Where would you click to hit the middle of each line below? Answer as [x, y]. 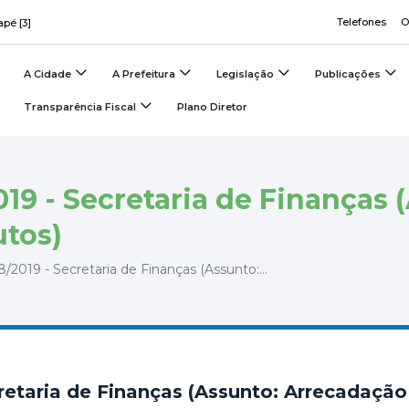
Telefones [362, 22]
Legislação [245, 74]
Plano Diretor [212, 107]
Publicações [348, 74]
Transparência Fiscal [80, 107]
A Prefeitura [144, 74]
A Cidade [47, 74]
